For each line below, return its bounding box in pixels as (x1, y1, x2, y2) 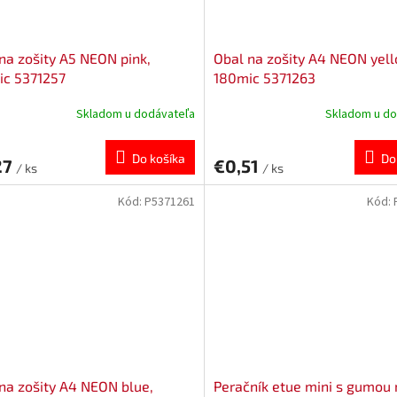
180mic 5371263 (213, 69, 315, 87)
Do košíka (131, 151, 185, 167)
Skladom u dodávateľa (75, 105, 195, 123)
